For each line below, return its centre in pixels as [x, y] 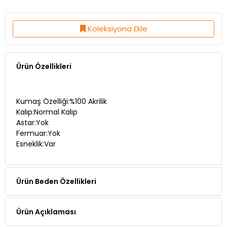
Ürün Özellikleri [44, 50]
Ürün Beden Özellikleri [56, 165]
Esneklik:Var [36, 128]
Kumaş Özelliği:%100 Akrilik [61, 85]
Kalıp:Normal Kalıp [47, 96]
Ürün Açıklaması [46, 196]
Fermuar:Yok [38, 117]
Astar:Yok [32, 106]
